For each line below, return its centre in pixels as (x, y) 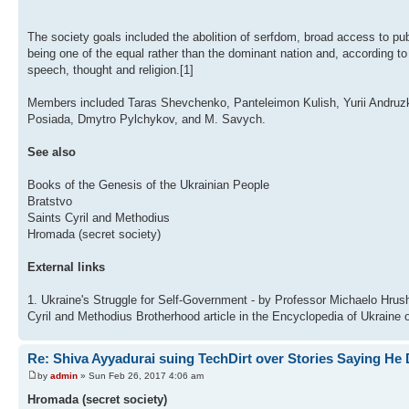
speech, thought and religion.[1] (110, 69)
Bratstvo (50, 201)
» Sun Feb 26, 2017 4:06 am (141, 376)
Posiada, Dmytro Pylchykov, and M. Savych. (147, 119)
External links (66, 267)
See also (52, 152)
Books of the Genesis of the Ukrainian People (148, 184)
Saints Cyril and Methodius (99, 217)
